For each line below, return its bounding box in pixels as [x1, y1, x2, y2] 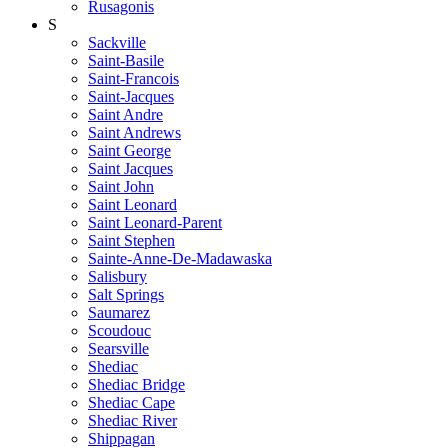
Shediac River [88, 411, 177, 429]
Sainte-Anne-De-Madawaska [88, 249, 272, 267]
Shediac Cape [88, 393, 175, 411]
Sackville [88, 33, 146, 51]
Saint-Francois [88, 69, 179, 87]
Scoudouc [88, 321, 151, 339]
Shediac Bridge [88, 375, 185, 393]
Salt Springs [88, 285, 164, 303]
